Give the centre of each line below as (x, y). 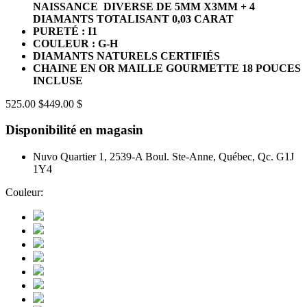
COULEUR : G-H (75, 43)
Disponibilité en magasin (74, 130)
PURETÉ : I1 (65, 31)
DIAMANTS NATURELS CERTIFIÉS (126, 56)
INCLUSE (58, 80)
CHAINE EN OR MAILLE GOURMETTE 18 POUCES (167, 68)
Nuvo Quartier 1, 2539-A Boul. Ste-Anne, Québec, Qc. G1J (163, 157)
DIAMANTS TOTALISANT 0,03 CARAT (133, 19)
